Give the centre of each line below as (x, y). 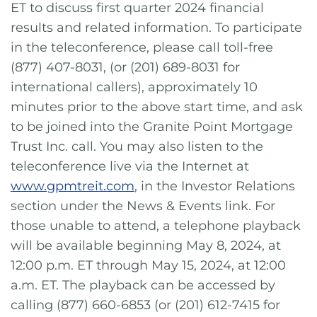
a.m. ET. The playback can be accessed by (143, 285)
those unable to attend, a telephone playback (156, 226)
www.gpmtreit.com (73, 186)
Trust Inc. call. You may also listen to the (137, 146)
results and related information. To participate (156, 28)
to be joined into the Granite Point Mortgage (152, 127)
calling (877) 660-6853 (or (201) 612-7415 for (145, 305)
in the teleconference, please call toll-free (142, 47)
